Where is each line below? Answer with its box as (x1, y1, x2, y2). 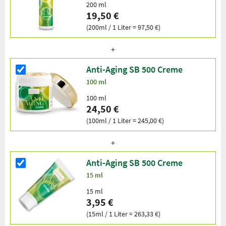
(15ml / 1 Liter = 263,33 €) (86, 209, 160, 218)
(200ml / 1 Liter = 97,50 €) (86, 22, 160, 32)
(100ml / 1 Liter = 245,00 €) (86, 116, 164, 125)
